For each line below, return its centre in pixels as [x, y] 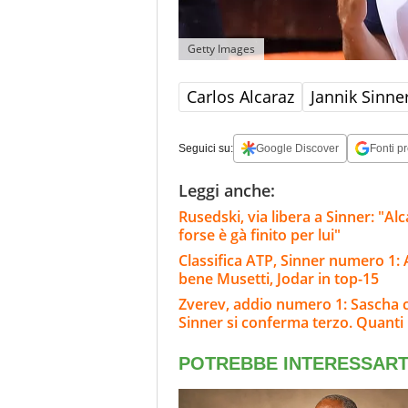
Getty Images [221, 49]
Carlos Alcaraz [240, 97]
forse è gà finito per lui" [260, 235]
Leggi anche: [227, 191]
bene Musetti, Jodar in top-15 [279, 279]
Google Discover [297, 149]
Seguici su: [206, 149]
